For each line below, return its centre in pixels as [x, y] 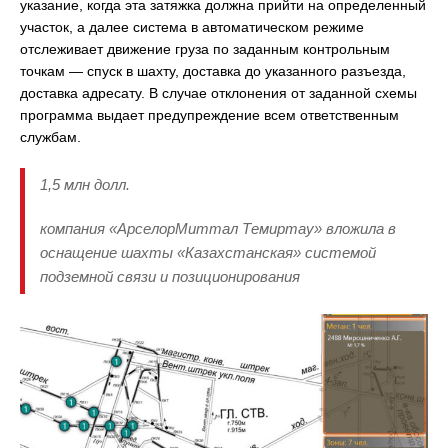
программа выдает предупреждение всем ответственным [209, 114]
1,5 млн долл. [85, 184]
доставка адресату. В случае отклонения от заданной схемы [218, 92]
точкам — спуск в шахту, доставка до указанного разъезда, [213, 70]
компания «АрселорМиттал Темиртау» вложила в [218, 228]
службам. [50, 136]
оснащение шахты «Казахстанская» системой [208, 252]
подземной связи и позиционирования [170, 276]
